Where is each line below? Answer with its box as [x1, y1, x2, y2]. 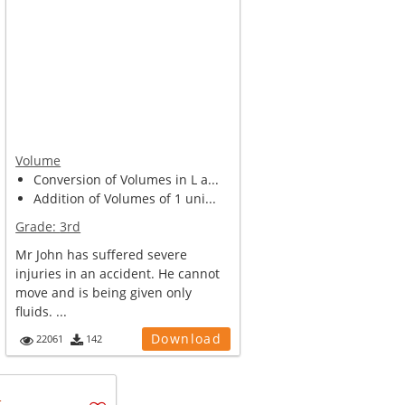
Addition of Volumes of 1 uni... [33, 190, 217, 207]
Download [150, 330, 222, 347]
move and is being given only [15, 284, 193, 301]
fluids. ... [15, 303, 68, 320]
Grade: [15, 218, 61, 235]
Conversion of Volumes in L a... [33, 171, 220, 188]
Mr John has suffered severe [15, 246, 188, 263]
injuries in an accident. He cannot [15, 265, 221, 282]
